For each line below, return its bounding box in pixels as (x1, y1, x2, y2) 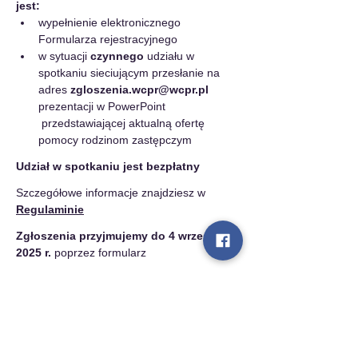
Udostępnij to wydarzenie (16, 333, 209, 351)
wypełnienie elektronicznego (38, 16, 184, 29)
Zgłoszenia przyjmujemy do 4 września (16, 229, 229, 242)
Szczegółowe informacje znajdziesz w (16, 186, 205, 199)
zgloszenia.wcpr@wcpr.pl (70, 83, 209, 96)
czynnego (90, 50, 144, 62)
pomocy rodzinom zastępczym (38, 133, 192, 146)
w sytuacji (38, 50, 90, 62)
